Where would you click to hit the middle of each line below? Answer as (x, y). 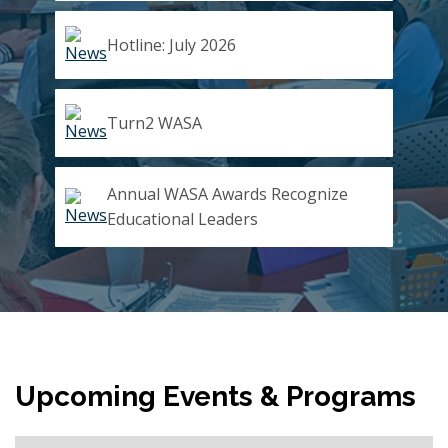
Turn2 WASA (154, 122)
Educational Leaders (182, 219)
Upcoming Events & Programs (215, 396)
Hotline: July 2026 (171, 44)
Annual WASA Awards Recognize (227, 194)
